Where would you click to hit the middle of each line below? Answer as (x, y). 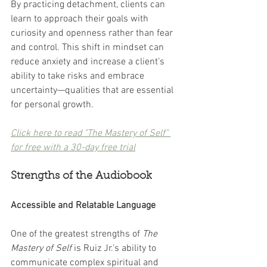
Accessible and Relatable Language (83, 206)
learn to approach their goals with (81, 19)
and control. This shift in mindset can (89, 48)
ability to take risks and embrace (79, 77)
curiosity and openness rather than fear (93, 34)
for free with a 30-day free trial (73, 148)
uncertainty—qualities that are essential (93, 91)
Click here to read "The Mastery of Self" (91, 134)
